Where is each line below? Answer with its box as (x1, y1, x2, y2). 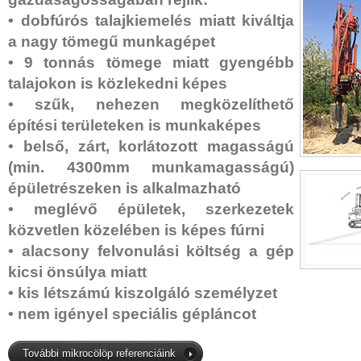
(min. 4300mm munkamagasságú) (8, 159, 294, 176)
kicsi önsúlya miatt (8, 263, 147, 280)
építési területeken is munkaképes (8, 117, 261, 134)
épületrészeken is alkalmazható (8, 180, 241, 197)
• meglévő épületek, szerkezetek (8, 201, 294, 218)
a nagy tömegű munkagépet (8, 33, 215, 50)
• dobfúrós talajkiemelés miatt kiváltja (8, 12, 294, 29)
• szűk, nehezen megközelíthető (8, 96, 294, 113)
